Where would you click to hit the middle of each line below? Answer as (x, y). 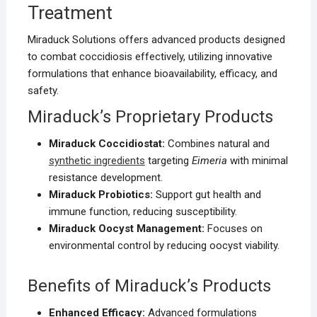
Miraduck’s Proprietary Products (150, 117)
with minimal (257, 161)
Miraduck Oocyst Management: (126, 229)
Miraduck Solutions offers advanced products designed (156, 40)
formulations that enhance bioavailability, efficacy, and (152, 74)
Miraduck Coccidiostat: (106, 144)
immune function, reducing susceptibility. (143, 212)
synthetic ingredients (97, 161)
